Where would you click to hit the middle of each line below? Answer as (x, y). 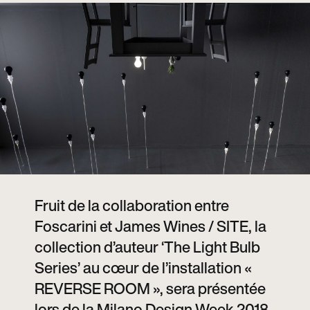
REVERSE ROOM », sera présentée (150, 288)
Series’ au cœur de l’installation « (143, 267)
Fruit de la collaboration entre (132, 205)
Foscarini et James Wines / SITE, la (151, 226)
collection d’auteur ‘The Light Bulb (147, 247)
